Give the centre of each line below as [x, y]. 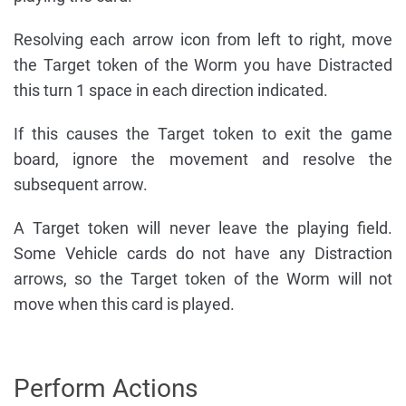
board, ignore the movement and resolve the [203, 159]
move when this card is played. [124, 304]
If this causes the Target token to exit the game [203, 134]
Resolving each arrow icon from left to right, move [203, 40]
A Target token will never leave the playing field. [203, 228]
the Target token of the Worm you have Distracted [203, 65]
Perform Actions [106, 389]
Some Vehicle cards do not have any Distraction [203, 254]
